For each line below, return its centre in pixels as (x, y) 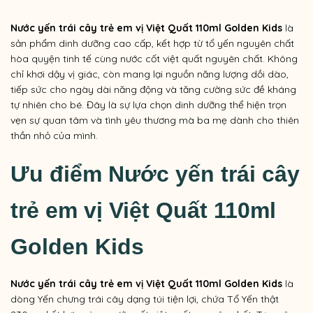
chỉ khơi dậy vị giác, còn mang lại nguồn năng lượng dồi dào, (150, 74)
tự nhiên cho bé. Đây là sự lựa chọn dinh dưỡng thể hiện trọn (148, 104)
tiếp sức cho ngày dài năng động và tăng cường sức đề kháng (153, 89)
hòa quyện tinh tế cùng (65, 58)
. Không (280, 58)
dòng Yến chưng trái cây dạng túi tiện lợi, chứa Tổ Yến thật (145, 299)
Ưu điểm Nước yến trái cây (155, 174)
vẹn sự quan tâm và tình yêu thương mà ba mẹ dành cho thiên (155, 120)
